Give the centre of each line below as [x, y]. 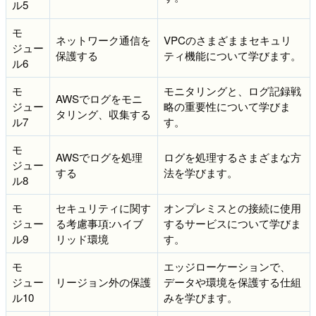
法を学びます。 [201, 172]
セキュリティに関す [103, 207]
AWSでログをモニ [99, 98]
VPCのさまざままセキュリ [227, 39]
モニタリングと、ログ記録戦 [232, 90]
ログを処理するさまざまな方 [232, 157]
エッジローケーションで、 [227, 266]
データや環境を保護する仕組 [232, 281]
